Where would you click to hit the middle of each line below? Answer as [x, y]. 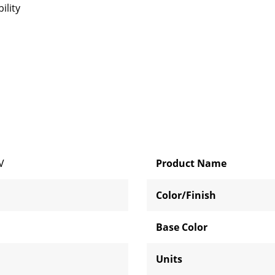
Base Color [182, 227]
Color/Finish [186, 195]
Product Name [191, 163]
